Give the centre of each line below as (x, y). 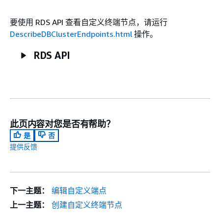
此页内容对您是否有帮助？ (62, 124)
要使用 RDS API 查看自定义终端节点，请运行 (89, 22)
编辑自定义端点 (79, 190)
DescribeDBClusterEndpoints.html (71, 34)
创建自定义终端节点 (87, 205)
